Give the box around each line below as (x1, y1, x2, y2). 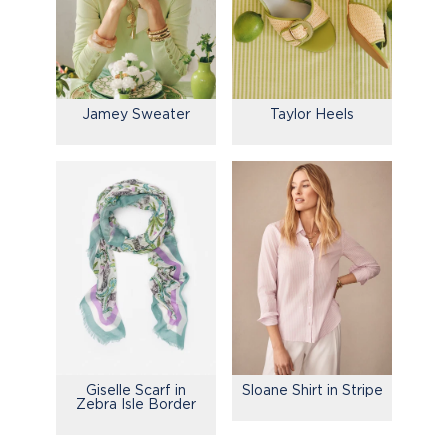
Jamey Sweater (82, 106, 190, 122)
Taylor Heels (270, 106, 354, 122)
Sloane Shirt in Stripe (241, 381, 383, 397)
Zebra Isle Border (76, 395, 196, 411)
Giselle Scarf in (86, 381, 186, 397)
